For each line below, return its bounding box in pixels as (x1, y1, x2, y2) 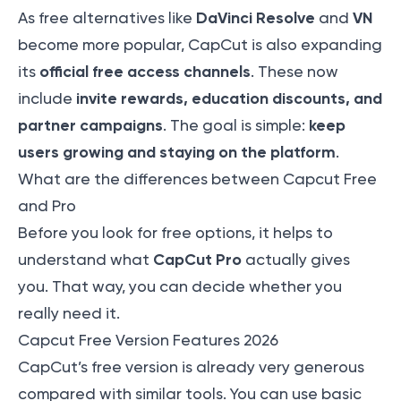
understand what (18, 251, 153, 269)
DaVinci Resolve (196, 8, 315, 29)
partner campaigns (18, 115, 163, 136)
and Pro (18, 197, 76, 216)
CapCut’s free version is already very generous (18, 358, 364, 377)
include (18, 90, 76, 108)
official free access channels (39, 62, 251, 82)
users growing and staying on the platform (18, 142, 336, 163)
